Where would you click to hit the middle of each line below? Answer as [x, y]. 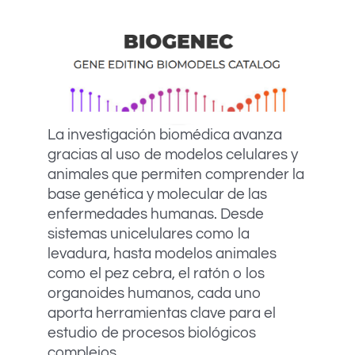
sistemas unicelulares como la [149, 234]
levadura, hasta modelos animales [162, 254]
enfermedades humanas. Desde [156, 214]
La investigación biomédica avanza [165, 135]
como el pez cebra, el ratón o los [156, 274]
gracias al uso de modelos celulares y [173, 155]
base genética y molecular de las [157, 195]
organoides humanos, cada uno [155, 294]
